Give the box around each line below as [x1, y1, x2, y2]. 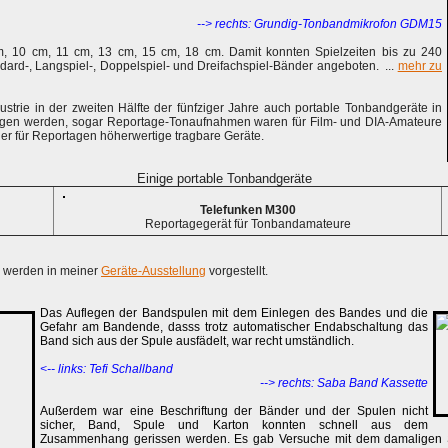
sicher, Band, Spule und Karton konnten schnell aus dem [40, 418, 428, 432]
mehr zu [397, 59, 443, 73]
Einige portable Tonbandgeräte [136, 171, 312, 186]
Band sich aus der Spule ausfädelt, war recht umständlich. [40, 334, 354, 348]
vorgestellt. [206, 264, 268, 278]
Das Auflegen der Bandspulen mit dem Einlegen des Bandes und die [40, 306, 428, 320]
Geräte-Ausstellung [101, 264, 206, 278]
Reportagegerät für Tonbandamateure [144, 217, 351, 231]
